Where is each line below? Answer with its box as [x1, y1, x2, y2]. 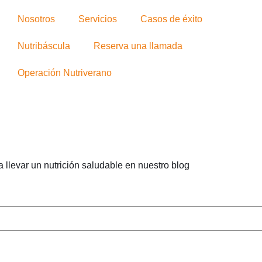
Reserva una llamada [93, 41, 182, 51]
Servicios [78, 14, 117, 24]
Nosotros [17, 14, 55, 24]
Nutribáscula [17, 41, 70, 51]
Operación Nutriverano [17, 68, 112, 78]
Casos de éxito [140, 14, 202, 24]
